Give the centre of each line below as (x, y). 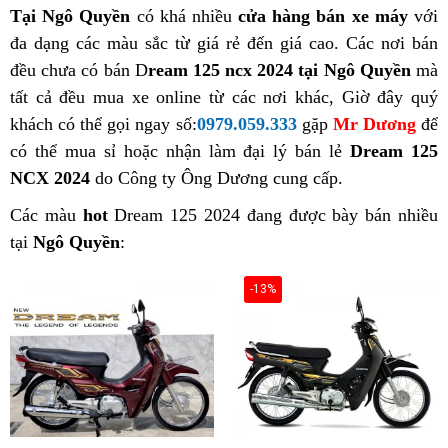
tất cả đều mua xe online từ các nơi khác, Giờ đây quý (224, 97)
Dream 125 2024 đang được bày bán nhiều (273, 215)
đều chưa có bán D (79, 70)
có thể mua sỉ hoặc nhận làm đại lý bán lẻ (180, 151)
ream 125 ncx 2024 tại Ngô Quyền (279, 70)
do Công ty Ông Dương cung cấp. (216, 178)
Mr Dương (374, 124)
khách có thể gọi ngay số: (103, 124)
